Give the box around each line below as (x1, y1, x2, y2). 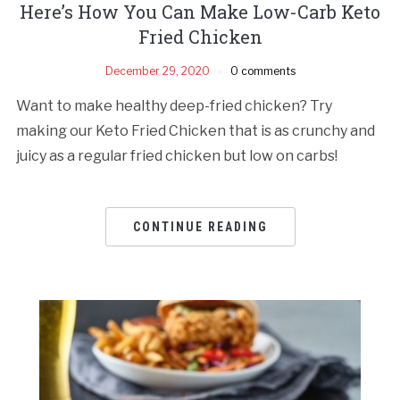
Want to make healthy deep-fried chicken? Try (15, 96, 332, 114)
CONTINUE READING (132, 219, 268, 234)
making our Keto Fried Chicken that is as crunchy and (15, 121, 375, 139)
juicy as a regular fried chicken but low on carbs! (15, 146, 337, 164)
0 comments (229, 63, 296, 78)
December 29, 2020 (104, 63, 210, 78)
